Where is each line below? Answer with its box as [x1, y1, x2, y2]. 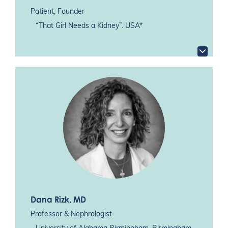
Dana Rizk [31, 194, 69, 205]
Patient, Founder [31, 8, 84, 16]
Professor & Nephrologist [31, 211, 112, 219]
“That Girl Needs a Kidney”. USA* [36, 22, 142, 30]
